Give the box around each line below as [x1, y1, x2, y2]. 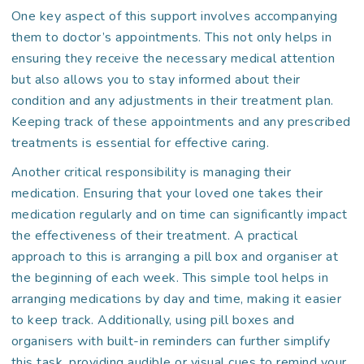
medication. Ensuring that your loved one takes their [11, 184, 323, 202]
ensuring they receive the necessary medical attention [11, 50, 336, 67]
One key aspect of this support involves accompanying [11, 7, 338, 25]
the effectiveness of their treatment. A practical [11, 227, 298, 245]
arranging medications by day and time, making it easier [11, 290, 342, 308]
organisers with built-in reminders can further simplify [11, 332, 331, 350]
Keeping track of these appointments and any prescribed [11, 113, 351, 131]
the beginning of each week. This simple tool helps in [11, 269, 329, 287]
